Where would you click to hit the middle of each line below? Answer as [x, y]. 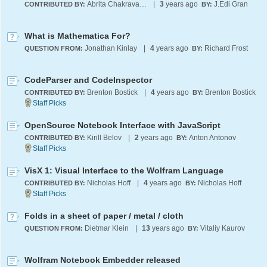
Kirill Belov [104, 138]
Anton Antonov [212, 138]
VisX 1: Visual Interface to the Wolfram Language [124, 170]
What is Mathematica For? [77, 36]
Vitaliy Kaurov [223, 228]
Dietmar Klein [107, 228]
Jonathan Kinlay [111, 48]
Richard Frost [226, 48]
